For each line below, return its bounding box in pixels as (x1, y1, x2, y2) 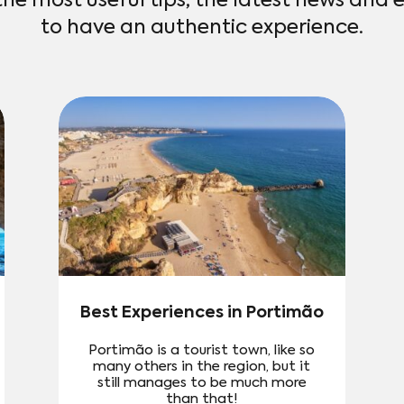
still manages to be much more (96, 376, 307, 390)
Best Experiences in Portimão (79, 305, 324, 321)
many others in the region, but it (93, 360, 311, 373)
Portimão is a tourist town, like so (88, 344, 316, 357)
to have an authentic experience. (41, 18, 363, 39)
